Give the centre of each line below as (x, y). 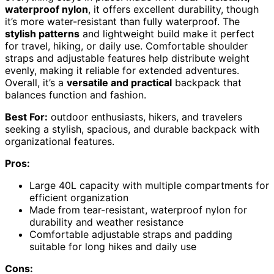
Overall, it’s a (36, 82)
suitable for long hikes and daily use (113, 246)
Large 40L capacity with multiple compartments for (149, 185)
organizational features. (60, 141)
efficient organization (79, 197)
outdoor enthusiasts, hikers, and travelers (145, 117)
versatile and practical (119, 82)
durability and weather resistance (106, 222)
